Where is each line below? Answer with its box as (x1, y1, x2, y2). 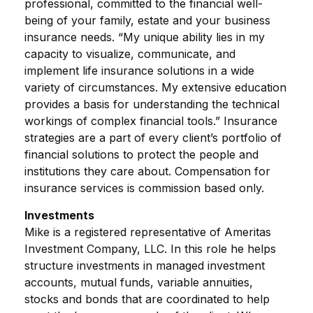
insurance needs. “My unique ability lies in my (24, 30, 265, 44)
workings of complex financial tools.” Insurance (24, 114, 277, 128)
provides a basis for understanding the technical (24, 97, 279, 111)
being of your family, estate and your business (24, 13, 270, 27)
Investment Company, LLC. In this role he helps (24, 242, 276, 256)
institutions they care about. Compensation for (24, 164, 270, 178)
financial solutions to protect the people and (24, 147, 259, 161)
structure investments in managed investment (24, 259, 265, 272)
